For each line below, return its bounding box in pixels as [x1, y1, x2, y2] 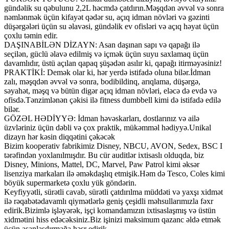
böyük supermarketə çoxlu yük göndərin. [4, 178, 136, 188]
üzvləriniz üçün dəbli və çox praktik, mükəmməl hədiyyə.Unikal [4, 123, 211, 132]
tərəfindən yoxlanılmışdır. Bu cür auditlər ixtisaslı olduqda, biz [4, 151, 204, 160]
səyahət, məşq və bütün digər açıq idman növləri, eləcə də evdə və [4, 86, 217, 96]
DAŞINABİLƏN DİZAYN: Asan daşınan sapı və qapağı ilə [4, 40, 200, 50]
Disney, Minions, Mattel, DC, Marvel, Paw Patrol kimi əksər [4, 160, 199, 169]
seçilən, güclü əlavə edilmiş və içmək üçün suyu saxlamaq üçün [4, 50, 209, 59]
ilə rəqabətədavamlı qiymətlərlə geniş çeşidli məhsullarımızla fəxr [4, 197, 213, 206]
